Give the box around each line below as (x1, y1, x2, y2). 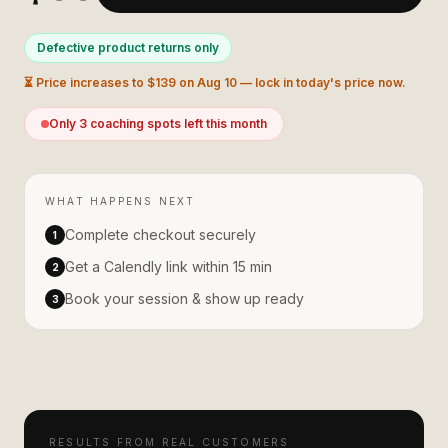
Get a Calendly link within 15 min (65, 258, 272, 275)
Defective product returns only (37, 40, 219, 55)
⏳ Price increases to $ (24, 75, 155, 90)
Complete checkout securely (65, 226, 256, 243)
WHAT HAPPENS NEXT (45, 195, 196, 207)
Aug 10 (197, 75, 237, 90)
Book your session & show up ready (65, 290, 304, 307)
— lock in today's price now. (237, 75, 406, 90)
